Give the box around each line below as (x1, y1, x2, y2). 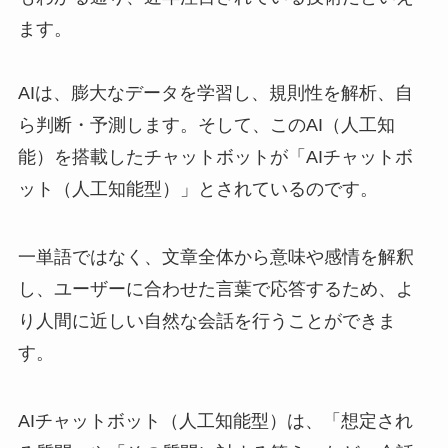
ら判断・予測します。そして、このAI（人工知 (17, 115, 395, 136)
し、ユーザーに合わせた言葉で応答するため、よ (17, 279, 414, 300)
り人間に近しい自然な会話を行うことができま (17, 311, 396, 332)
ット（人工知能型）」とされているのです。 (17, 179, 378, 200)
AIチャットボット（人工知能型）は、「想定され (17, 411, 413, 432)
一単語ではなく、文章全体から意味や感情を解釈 (17, 247, 414, 268)
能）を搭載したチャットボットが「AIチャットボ (17, 147, 413, 168)
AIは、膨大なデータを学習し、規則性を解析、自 (17, 83, 413, 104)
